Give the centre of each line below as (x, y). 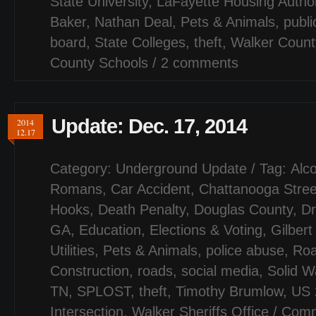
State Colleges (140, 42)
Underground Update (181, 169)
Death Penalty (142, 209)
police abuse (245, 250)
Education (110, 230)
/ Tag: (269, 169)
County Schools (99, 63)
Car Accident (151, 189)
